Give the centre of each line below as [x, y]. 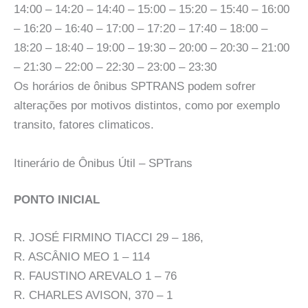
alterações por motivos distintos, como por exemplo [147, 106]
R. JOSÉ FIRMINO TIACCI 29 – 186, [109, 238]
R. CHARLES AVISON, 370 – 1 [93, 296]
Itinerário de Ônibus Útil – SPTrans [103, 163]
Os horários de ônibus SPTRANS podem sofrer [135, 87]
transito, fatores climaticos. [84, 125]
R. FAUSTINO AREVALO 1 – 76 [95, 276]
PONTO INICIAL [57, 200]
